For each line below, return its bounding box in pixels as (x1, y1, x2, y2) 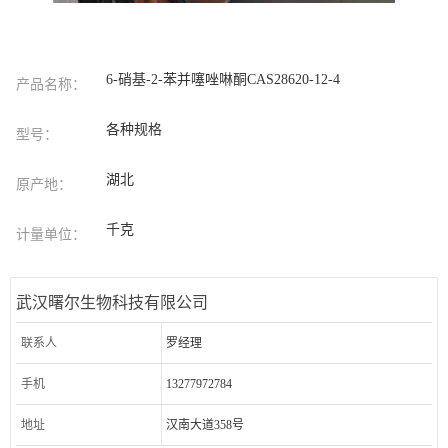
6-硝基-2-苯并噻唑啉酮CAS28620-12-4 (106, 72, 341, 88)
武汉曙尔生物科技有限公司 (16, 294, 209, 312)
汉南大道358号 (165, 418, 244, 433)
